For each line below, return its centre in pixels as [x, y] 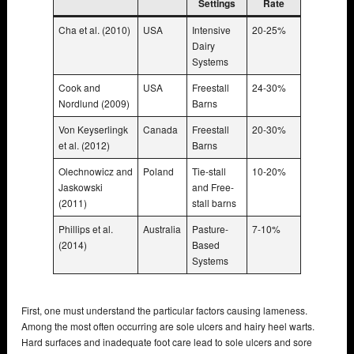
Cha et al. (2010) [94, 29]
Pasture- [210, 228]
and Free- [213, 186]
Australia [162, 228]
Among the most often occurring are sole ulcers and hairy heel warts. [168, 326]
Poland [158, 171]
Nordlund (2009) [94, 103]
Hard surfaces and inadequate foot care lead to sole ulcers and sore [167, 341]
